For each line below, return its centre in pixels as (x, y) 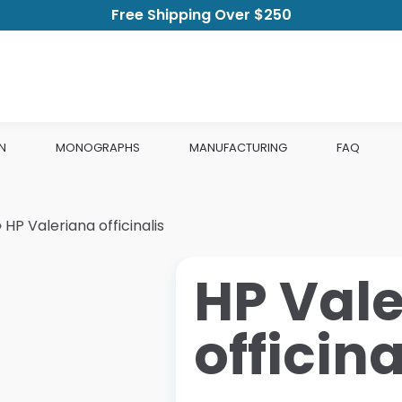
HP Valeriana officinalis (85, 225)
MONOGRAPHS (98, 148)
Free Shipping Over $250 (201, 15)
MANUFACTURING (238, 148)
